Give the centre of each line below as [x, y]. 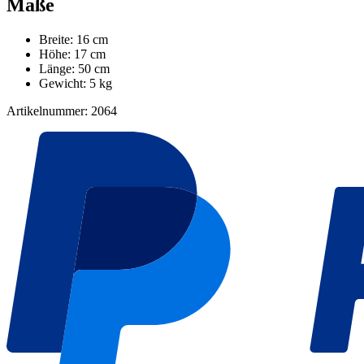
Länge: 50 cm [74, 69]
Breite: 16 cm [74, 40]
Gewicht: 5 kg [76, 84]
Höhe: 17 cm [72, 54]
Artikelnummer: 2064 [62, 111]
